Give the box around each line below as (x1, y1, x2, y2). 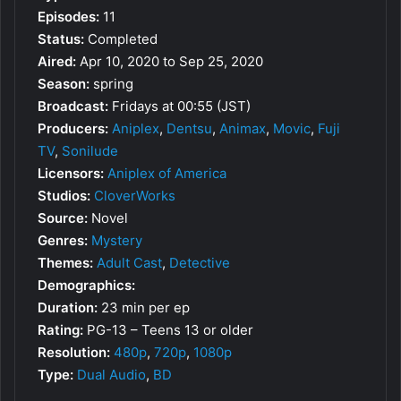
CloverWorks (94, 186, 175, 204)
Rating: (38, 320, 83, 338)
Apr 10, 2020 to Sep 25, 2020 (76, 52, 263, 70)
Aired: (38, 52, 76, 70)
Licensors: (38, 164, 104, 182)
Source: (38, 209, 88, 226)
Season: (38, 74, 90, 92)
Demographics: (38, 276, 135, 294)
